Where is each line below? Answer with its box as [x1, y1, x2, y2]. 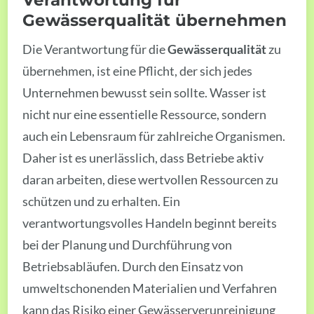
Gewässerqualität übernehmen [22, 9, 287, 30]
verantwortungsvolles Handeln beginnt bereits [22, 214, 278, 231]
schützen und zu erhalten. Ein [22, 193, 181, 209]
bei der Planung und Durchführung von [22, 236, 233, 252]
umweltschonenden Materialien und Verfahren [22, 280, 278, 296]
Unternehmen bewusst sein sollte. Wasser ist [22, 84, 267, 100]
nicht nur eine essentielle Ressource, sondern [22, 106, 267, 122]
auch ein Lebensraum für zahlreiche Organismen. [22, 128, 286, 144]
